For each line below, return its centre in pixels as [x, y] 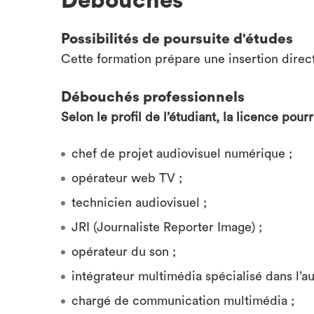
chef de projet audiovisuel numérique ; [182, 153]
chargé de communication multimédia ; [183, 301]
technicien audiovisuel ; [139, 203]
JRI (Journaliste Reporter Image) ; [167, 227]
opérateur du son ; [124, 252]
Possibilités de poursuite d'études [177, 39]
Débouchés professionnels [153, 97]
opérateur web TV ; [127, 178]
